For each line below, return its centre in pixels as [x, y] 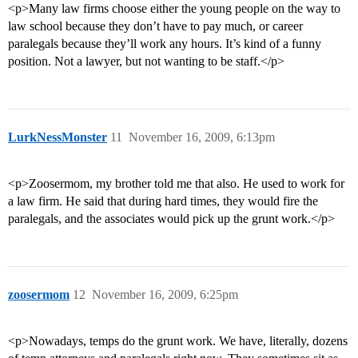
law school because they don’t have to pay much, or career [155, 26]
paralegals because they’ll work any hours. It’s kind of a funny [165, 44]
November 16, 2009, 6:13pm [202, 137]
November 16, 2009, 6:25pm [165, 295]
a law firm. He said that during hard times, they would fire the [163, 201]
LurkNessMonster [58, 137]
